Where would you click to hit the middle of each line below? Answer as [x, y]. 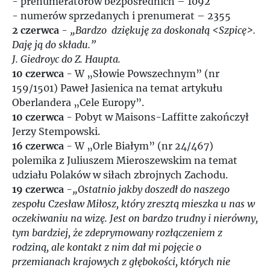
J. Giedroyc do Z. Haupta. [66, 59]
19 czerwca [39, 189]
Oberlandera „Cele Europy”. [78, 102]
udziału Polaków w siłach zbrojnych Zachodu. [120, 175]
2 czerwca [36, 30]
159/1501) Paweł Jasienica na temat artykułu [117, 88]
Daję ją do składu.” [54, 45]
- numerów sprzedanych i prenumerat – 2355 [121, 16]
